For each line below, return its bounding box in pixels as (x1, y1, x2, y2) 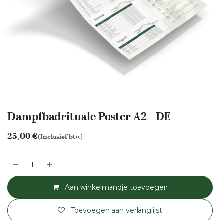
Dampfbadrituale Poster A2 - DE (7, 108, 171, 125)
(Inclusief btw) (38, 131, 83, 142)
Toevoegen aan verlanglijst (71, 206, 162, 215)
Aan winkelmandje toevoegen (62, 183, 168, 192)
